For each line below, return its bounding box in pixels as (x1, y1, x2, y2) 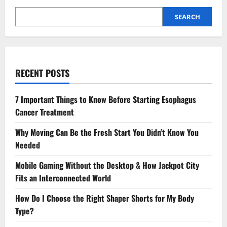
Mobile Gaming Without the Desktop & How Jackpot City (15, 159, 199, 171)
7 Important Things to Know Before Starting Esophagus (15, 93, 196, 105)
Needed (15, 138, 40, 151)
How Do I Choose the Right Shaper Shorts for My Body (15, 192, 194, 204)
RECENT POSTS (15, 66, 69, 80)
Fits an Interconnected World (15, 171, 111, 184)
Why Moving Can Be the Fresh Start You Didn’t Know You (15, 126, 199, 138)
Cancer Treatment (15, 105, 74, 118)
